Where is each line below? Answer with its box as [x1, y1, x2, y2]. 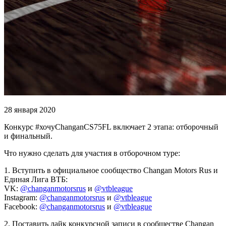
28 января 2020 [4, 105, 55, 114]
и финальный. [4, 131, 52, 140]
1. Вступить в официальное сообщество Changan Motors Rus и [4, 165, 218, 175]
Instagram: [4, 193, 39, 202]
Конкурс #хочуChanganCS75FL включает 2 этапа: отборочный [4, 122, 218, 131]
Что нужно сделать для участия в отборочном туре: [4, 148, 180, 157]
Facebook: [4, 202, 39, 211]
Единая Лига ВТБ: [4, 175, 68, 184]
